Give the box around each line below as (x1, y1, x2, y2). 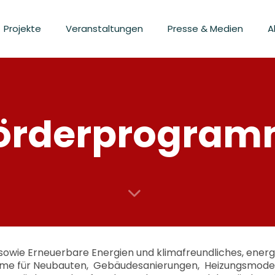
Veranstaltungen (66, 22, 143, 36)
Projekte (4, 22, 41, 36)
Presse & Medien (168, 22, 243, 36)
